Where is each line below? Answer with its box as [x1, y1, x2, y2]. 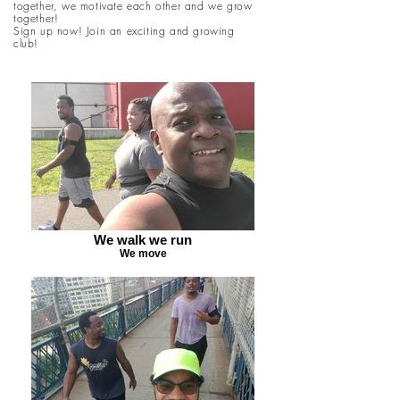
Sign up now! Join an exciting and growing [13, 23, 235, 38]
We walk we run [94, 232, 192, 247]
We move [119, 247, 167, 259]
